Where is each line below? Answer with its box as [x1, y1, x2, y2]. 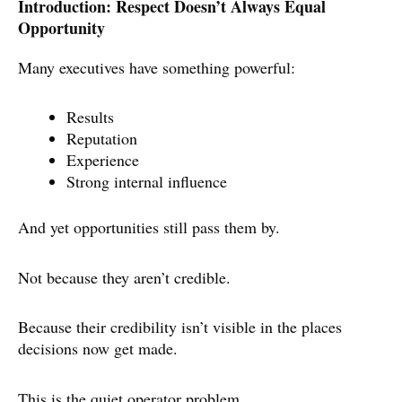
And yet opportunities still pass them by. [18, 216, 280, 239]
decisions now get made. [18, 337, 178, 360]
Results [66, 106, 114, 128]
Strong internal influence [66, 170, 227, 193]
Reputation [66, 127, 137, 150]
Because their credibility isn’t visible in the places [18, 316, 342, 338]
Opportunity [18, 15, 105, 39]
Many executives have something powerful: [18, 56, 295, 78]
